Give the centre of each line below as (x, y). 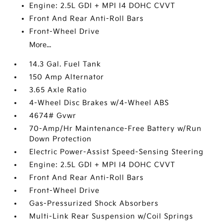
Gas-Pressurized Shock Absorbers (94, 203)
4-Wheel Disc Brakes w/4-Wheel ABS (99, 103)
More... (40, 45)
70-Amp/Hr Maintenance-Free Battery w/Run (116, 129)
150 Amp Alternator (67, 77)
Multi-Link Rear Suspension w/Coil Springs (111, 216)
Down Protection (61, 139)
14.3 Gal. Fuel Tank (65, 64)
